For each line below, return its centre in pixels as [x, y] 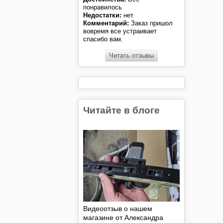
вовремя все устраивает [120, 31]
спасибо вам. [103, 39]
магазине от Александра [123, 217]
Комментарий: [106, 23]
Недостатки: [103, 15]
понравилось [103, 7]
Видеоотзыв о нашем [118, 208]
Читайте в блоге [122, 111]
